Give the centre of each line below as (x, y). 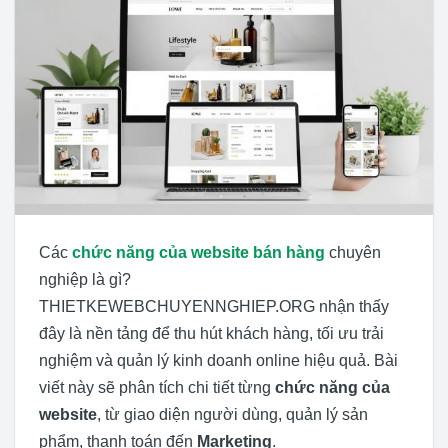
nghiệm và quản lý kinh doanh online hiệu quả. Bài (218, 361)
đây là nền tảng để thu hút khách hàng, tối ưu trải (211, 334)
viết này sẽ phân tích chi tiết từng (157, 388)
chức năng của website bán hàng (198, 253)
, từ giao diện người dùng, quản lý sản (232, 415)
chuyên (353, 253)
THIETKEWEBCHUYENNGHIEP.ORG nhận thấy (214, 307)
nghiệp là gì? (87, 280)
